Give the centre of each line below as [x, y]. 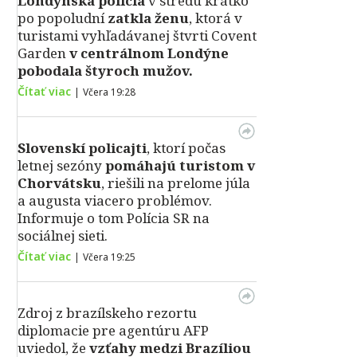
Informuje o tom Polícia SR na [114, 218]
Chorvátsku [59, 183]
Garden [42, 53]
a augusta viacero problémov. [115, 200]
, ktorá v [216, 18]
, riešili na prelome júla [176, 183]
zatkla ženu [148, 18]
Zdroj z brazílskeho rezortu [107, 313]
